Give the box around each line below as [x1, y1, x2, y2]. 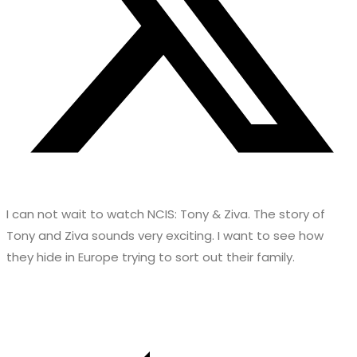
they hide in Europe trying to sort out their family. [6, 249, 295, 266]
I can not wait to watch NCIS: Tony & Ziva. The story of [6, 206, 325, 223]
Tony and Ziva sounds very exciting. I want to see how [6, 227, 324, 245]
